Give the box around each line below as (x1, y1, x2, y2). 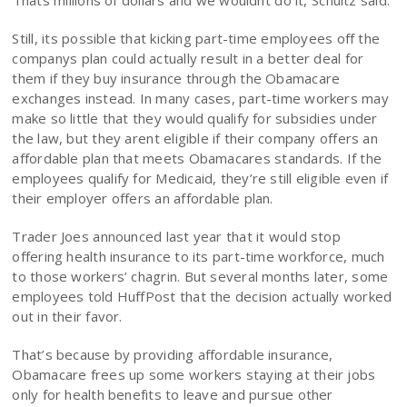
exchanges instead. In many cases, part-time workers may (12, 89, 389, 108)
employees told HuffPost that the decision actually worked (12, 287, 392, 306)
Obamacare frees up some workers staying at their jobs (12, 365, 376, 384)
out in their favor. (12, 307, 123, 326)
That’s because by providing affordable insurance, (12, 345, 333, 364)
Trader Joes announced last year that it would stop (12, 227, 341, 246)
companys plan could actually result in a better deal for (12, 49, 364, 68)
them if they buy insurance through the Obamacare (12, 69, 341, 88)
